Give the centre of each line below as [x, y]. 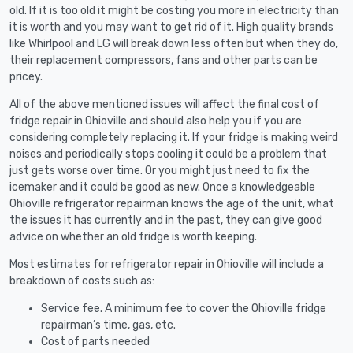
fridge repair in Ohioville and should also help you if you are [156, 121]
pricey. [26, 76]
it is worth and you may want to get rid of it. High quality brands [171, 27]
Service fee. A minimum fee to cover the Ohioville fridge [184, 308]
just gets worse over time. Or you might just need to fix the [160, 170]
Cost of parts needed [95, 341]
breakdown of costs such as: [82, 281]
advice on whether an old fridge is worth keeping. [133, 236]
